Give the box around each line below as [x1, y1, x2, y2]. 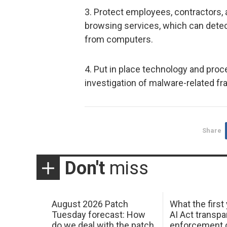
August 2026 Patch [51, 199, 128, 210]
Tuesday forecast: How [51, 209, 145, 220]
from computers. [85, 34, 153, 45]
